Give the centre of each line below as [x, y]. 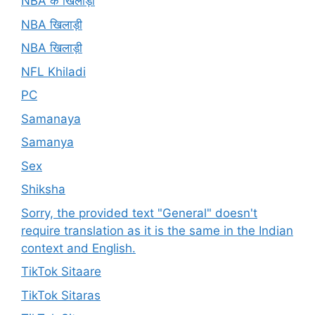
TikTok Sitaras [61, 295]
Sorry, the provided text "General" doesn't [139, 213]
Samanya [47, 142]
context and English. [78, 248]
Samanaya [51, 118]
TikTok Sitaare [61, 272]
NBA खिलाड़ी [52, 48]
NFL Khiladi [53, 71]
